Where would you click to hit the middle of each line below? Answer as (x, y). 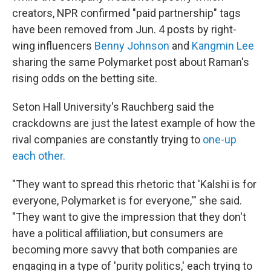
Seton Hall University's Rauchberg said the (113, 106)
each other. (39, 155)
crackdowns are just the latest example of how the (134, 123)
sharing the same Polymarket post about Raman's (131, 62)
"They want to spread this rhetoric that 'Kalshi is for (134, 184)
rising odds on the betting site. (85, 78)
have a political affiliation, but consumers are (118, 233)
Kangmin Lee (223, 45)
